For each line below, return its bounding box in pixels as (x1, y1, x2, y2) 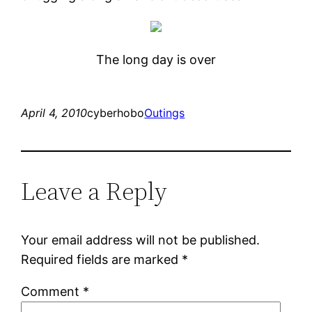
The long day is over (96, 52, 216, 67)
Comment (21, 283, 84, 299)
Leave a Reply (21, 173, 168, 208)
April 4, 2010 (21, 105, 88, 120)
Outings (144, 105, 185, 120)
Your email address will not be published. (21, 232, 260, 247)
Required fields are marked (21, 251, 182, 267)
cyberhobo (87, 105, 145, 120)
